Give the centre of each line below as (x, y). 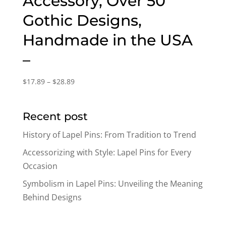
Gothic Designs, (82, 21)
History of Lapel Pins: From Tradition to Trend (109, 134)
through (88, 115)
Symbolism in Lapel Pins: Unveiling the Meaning (112, 183)
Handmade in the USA (107, 40)
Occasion (40, 166)
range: (85, 92)
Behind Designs (52, 197)
